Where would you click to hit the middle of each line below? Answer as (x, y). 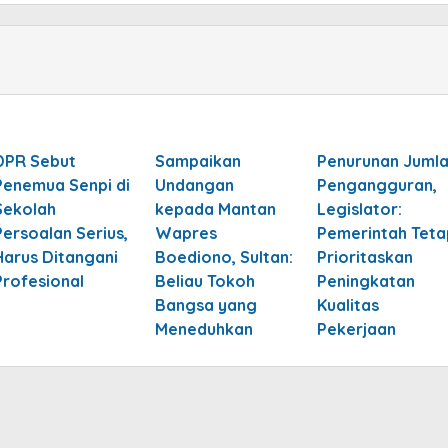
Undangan (194, 184)
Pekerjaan (356, 328)
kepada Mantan (215, 208)
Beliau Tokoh (204, 280)
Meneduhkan (203, 328)
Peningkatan (365, 280)
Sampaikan (197, 160)
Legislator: (359, 208)
